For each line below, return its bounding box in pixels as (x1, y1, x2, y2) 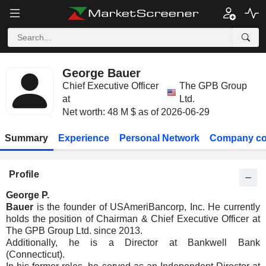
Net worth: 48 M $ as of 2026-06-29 (62, 107, 210, 117)
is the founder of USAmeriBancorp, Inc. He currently (33, 202, 260, 212)
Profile (9, 169, 39, 179)
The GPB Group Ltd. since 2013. (6, 226, 142, 236)
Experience (58, 133, 110, 143)
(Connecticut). (6, 249, 65, 259)
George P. (6, 190, 49, 200)
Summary (5, 133, 49, 143)
